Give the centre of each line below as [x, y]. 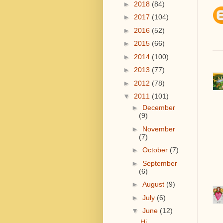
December [159, 108]
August [154, 184]
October [156, 150]
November [159, 129]
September [160, 163]
